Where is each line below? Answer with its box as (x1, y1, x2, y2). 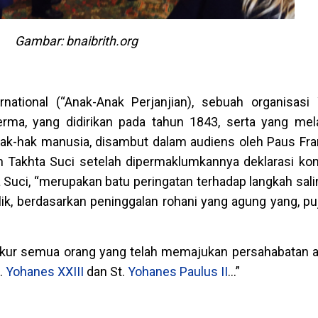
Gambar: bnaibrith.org (15, 33, 138, 49)
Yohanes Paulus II (128, 264, 228, 280)
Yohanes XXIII (6, 264, 84, 280)
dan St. (84, 264, 128, 280)
